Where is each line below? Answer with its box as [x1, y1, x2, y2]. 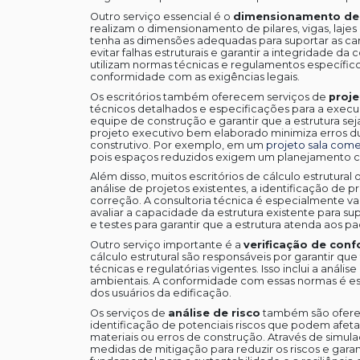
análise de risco [167, 306, 260, 319]
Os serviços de [89, 306, 168, 319]
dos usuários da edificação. [89, 286, 231, 299]
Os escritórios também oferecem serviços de [89, 90, 329, 103]
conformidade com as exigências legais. [89, 71, 300, 84]
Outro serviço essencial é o [89, 10, 233, 23]
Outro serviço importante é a [89, 238, 243, 251]
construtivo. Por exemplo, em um [89, 138, 266, 151]
